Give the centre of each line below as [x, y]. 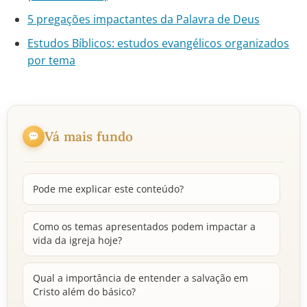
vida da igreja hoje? [77, 240]
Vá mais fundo [89, 136]
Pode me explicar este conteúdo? [108, 189]
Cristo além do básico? [84, 292]
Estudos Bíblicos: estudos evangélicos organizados [158, 43]
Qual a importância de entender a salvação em [140, 278]
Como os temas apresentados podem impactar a [144, 226]
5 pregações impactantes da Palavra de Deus [144, 19]
